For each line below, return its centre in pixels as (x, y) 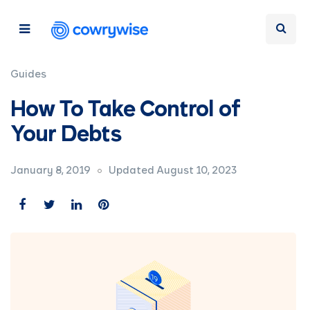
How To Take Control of (125, 111)
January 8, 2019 (51, 171)
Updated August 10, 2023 (173, 171)
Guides (28, 74)
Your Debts (66, 136)
